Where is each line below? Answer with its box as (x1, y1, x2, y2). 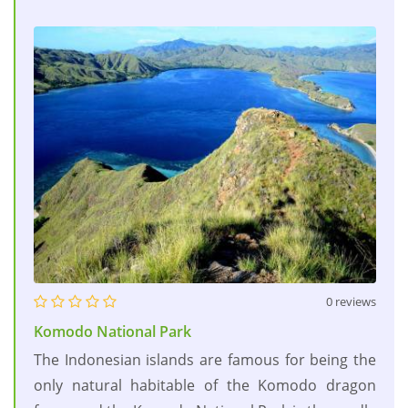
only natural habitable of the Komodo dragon (34, 374, 376, 395)
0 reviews (326, 292, 376, 310)
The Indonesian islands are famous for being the (34, 349, 376, 370)
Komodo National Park (34, 321, 191, 342)
